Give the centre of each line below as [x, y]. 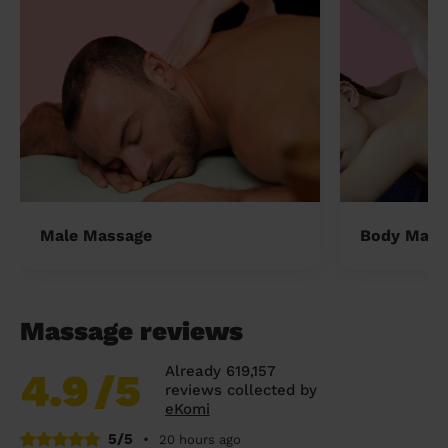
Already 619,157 [220, 370]
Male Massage [96, 236]
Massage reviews [131, 330]
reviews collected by [241, 389]
